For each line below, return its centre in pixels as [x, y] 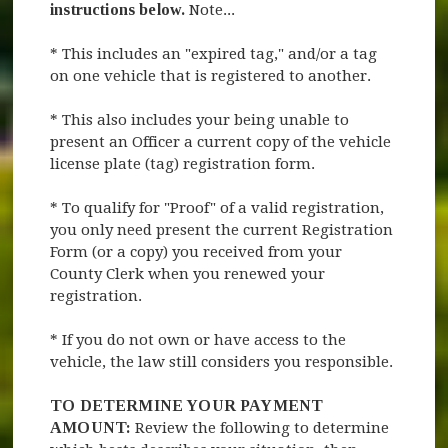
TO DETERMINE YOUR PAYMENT [187, 405]
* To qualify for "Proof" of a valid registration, [217, 207]
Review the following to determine [262, 427]
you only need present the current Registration [222, 229]
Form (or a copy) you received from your [196, 251]
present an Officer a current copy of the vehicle [221, 141]
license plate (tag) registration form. [183, 163]
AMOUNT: [93, 427]
